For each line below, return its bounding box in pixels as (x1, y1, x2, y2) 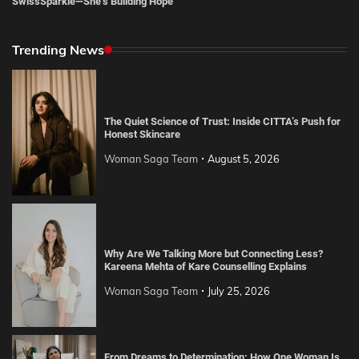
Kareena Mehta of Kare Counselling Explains (103, 260, 307, 273)
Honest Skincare (103, 127, 180, 140)
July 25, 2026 (207, 284, 270, 298)
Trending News (12, 41, 104, 58)
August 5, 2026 (207, 151, 280, 165)
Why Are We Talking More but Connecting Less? (103, 248, 323, 260)
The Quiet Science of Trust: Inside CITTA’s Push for (103, 115, 341, 127)
